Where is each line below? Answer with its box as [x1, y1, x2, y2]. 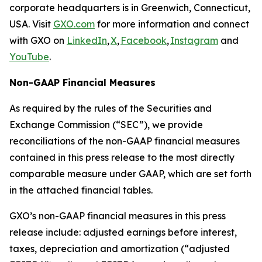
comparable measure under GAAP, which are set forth [9, 168, 251, 180]
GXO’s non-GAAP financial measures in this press [9, 210, 226, 222]
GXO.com [53, 18, 95, 30]
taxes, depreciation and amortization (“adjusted [9, 243, 230, 254]
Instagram [170, 35, 218, 46]
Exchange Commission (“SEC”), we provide [9, 119, 203, 130]
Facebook [120, 35, 167, 46]
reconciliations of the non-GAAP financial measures [9, 135, 240, 147]
